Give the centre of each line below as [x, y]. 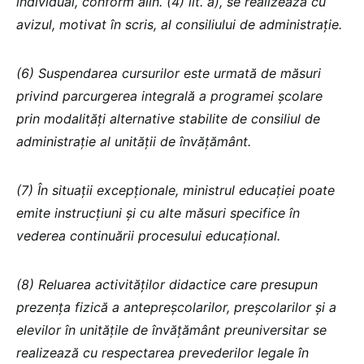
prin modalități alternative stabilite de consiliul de [168, 118]
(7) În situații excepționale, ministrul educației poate [175, 190]
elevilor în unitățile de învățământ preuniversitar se [171, 329]
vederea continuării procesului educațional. [148, 235]
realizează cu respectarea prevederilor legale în [162, 352]
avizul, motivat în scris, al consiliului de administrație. [179, 24]
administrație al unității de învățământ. [134, 141]
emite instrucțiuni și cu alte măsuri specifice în [158, 212]
